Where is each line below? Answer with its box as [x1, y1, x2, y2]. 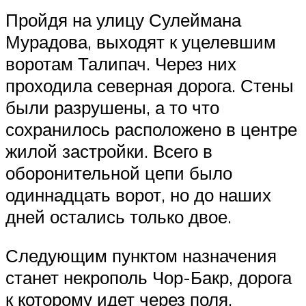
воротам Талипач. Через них [5, 52, 236, 74]
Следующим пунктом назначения [5, 245, 277, 267]
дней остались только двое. [5, 205, 232, 227]
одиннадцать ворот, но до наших [5, 183, 271, 206]
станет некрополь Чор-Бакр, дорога [5, 266, 292, 289]
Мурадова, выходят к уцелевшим [5, 30, 276, 53]
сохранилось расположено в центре [5, 117, 297, 140]
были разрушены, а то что [5, 96, 219, 118]
